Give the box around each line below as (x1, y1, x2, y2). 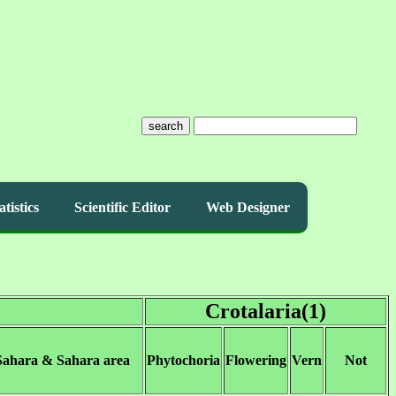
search (148, 119, 183, 133)
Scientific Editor (74, 200, 171, 215)
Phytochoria (147, 353, 220, 368)
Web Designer (206, 200, 290, 215)
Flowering (225, 353, 286, 368)
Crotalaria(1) (205, 300, 326, 323)
